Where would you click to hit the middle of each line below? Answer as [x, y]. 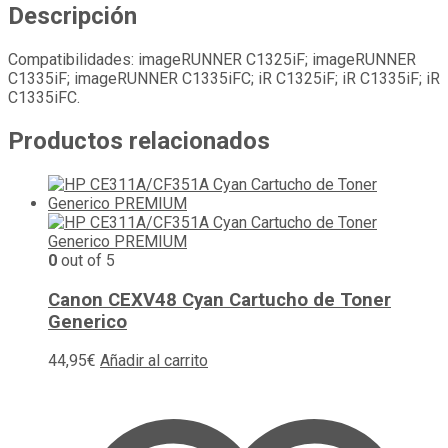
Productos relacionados [139, 140]
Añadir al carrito [154, 361]
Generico [87, 321]
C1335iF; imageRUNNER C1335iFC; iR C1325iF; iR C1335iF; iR [224, 78]
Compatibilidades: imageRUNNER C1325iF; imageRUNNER [212, 59]
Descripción [72, 16]
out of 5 [86, 260]
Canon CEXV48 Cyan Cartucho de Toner [219, 299]
